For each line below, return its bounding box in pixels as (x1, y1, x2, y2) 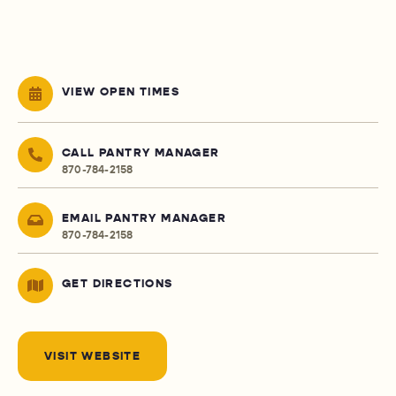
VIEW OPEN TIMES (62, 85, 179, 100)
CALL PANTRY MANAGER (62, 146, 220, 161)
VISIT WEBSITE (44, 349, 141, 364)
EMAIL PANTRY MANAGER (62, 211, 226, 226)
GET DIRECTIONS (62, 277, 173, 292)
